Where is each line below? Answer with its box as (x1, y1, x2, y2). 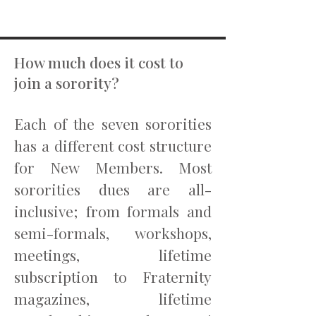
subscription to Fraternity (14, 267, 212, 286)
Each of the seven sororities (14, 114, 212, 133)
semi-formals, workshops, (14, 223, 212, 243)
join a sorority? (14, 73, 119, 92)
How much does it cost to (14, 52, 183, 72)
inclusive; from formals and (14, 201, 212, 221)
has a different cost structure (14, 135, 212, 155)
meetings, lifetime (14, 245, 212, 265)
